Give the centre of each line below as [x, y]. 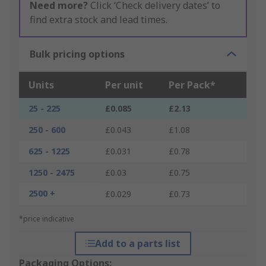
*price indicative [47, 219]
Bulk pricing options [77, 54]
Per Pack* [192, 85]
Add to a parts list [137, 244]
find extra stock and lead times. [99, 20]
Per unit [124, 85]
